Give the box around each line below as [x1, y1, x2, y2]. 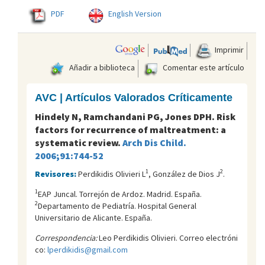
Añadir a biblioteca [67, 62, 135, 73]
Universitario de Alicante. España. [35, 212, 152, 223]
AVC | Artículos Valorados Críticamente [35, 91, 232, 104]
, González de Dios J [148, 168, 220, 179]
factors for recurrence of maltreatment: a [35, 123, 226, 135]
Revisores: [35, 168, 78, 179]
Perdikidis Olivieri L [78, 168, 146, 179]
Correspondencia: [35, 232, 97, 243]
